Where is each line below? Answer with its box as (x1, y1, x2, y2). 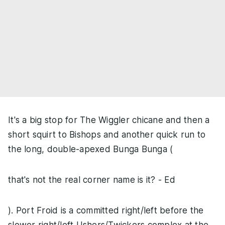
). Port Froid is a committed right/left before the (8, 205, 204, 216)
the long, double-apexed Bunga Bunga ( (8, 144, 173, 155)
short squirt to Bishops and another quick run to (8, 130, 205, 140)
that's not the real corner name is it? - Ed (8, 175, 175, 185)
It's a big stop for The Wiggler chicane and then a (8, 115, 210, 126)
